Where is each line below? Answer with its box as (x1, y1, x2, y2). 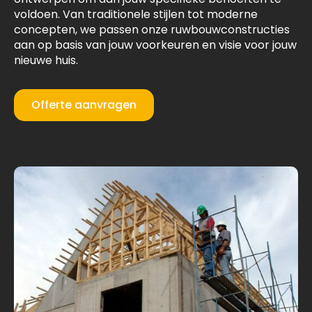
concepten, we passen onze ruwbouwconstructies (14, 22, 290, 38)
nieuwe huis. (14, 52, 78, 69)
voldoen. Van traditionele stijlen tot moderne (14, 6, 258, 23)
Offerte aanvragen (31, 97, 136, 114)
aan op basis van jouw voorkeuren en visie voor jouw (14, 37, 297, 54)
